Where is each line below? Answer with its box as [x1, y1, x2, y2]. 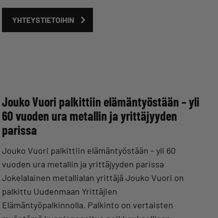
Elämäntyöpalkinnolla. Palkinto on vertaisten [2, 200, 173, 211]
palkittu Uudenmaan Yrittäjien [2, 186, 117, 197]
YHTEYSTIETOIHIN [12, 15, 74, 25]
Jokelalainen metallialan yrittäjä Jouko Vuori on [2, 172, 184, 183]
